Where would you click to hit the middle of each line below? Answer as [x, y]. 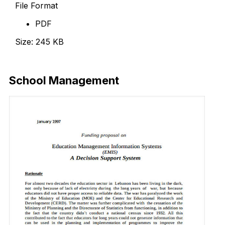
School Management [64, 81]
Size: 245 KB [39, 41]
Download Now [45, 60]
